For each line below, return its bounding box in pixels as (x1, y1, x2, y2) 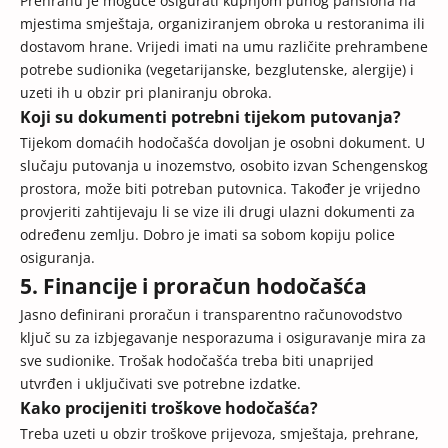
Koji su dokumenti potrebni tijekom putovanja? (20, 106, 401, 129)
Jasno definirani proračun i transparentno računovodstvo (20, 305, 402, 325)
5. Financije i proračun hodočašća (20, 272, 367, 301)
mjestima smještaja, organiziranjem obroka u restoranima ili (20, 14, 425, 34)
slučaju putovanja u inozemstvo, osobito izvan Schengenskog (20, 156, 428, 176)
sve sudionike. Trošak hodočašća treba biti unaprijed (20, 351, 374, 371)
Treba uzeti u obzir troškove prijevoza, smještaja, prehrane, (20, 424, 419, 444)
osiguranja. (20, 248, 95, 268)
